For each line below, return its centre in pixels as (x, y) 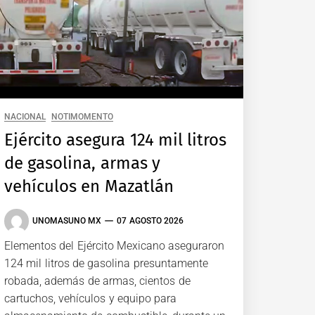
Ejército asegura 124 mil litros (116, 140)
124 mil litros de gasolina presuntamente (106, 263)
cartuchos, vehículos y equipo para (91, 298)
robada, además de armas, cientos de (97, 281)
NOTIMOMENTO (83, 116)
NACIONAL (25, 116)
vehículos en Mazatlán (89, 186)
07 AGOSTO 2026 (150, 221)
